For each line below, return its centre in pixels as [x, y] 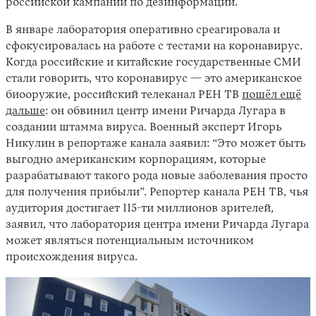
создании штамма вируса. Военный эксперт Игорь [144, 128]
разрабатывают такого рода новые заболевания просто [157, 176]
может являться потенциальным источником [130, 241]
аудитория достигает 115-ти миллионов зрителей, [140, 209]
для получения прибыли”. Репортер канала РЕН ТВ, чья [157, 193]
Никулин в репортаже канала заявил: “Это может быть [156, 144]
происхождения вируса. [72, 257]
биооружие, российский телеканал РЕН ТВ [124, 95]
